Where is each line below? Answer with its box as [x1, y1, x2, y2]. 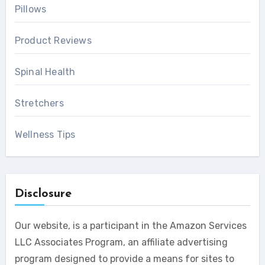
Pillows [14, 4, 47, 15]
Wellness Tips [14, 129, 76, 141]
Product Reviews [14, 35, 92, 47]
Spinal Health [14, 66, 76, 78]
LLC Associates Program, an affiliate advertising [14, 237, 228, 248]
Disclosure [14, 188, 72, 201]
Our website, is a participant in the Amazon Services [14, 220, 247, 232]
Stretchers [14, 98, 64, 109]
